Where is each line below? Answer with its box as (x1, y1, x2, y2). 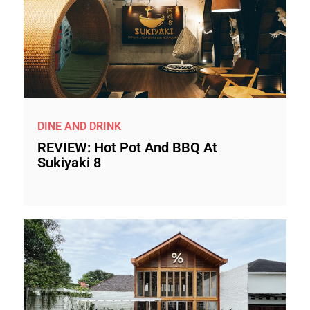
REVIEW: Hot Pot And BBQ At (37, 139, 217, 156)
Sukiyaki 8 (37, 154, 101, 171)
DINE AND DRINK (37, 119, 121, 133)
